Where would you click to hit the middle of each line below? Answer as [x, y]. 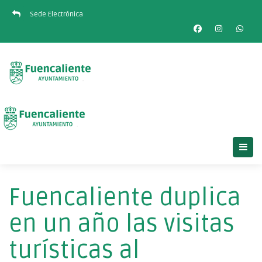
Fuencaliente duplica [125, 198]
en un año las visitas [122, 224]
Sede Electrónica [56, 14]
